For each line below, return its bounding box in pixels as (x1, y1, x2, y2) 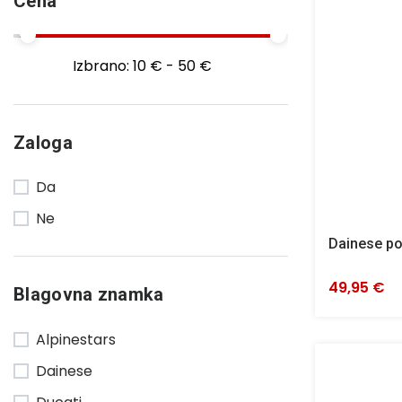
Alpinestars (36, 328, 116, 350)
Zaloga (13, 131, 73, 153)
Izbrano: (72, 55, 133, 76)
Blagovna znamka (13, 284, 164, 306)
